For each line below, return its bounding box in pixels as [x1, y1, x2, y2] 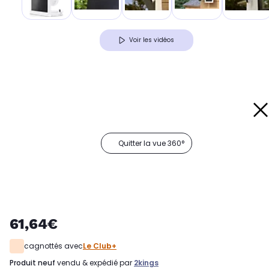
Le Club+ [83, 241, 116, 252]
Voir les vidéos [129, 35, 174, 45]
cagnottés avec [24, 241, 83, 252]
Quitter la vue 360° [118, 138, 184, 149]
